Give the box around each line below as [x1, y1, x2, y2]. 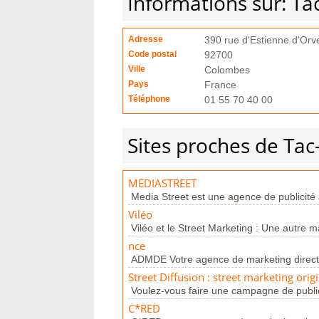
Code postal [128, 49, 177, 59]
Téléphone [128, 94, 170, 104]
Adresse [128, 34, 163, 44]
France [204, 79, 236, 90]
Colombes [204, 64, 250, 75]
